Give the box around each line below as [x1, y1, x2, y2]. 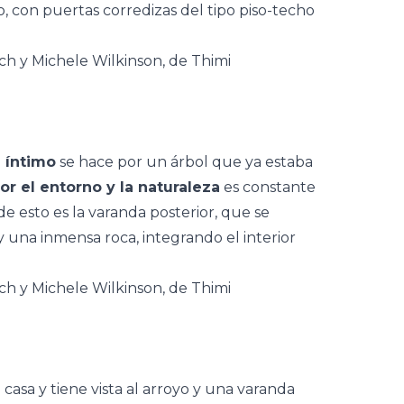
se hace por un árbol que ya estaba [56, 153, 313, 170]
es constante [220, 179, 316, 196]
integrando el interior [142, 229, 296, 246]
